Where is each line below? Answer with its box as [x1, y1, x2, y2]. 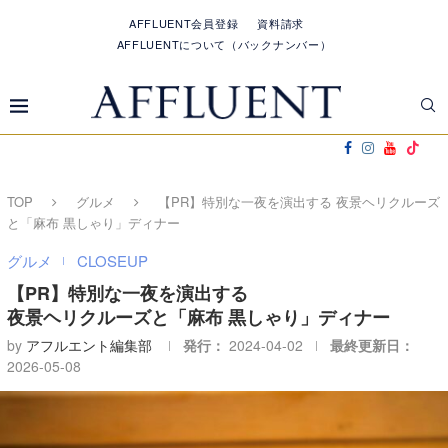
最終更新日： [330, 335, 414, 355]
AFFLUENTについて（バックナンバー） [116, 36, 332, 52]
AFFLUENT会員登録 [128, 15, 239, 31]
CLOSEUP [77, 250, 148, 271]
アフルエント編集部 [26, 335, 152, 355]
